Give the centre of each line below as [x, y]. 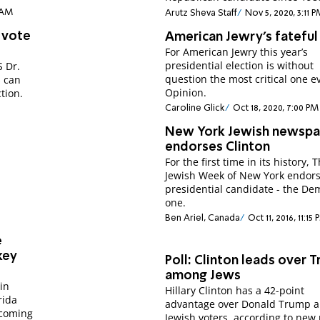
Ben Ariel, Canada [203, 219]
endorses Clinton [218, 147]
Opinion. [186, 92]
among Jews [203, 275]
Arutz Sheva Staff [201, 13]
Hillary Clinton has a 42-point [235, 290]
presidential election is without [240, 65]
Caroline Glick [195, 108]
